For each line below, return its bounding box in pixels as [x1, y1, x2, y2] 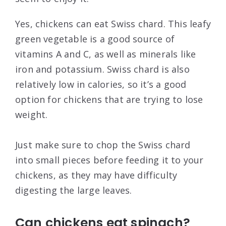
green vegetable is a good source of [15, 33, 175, 45]
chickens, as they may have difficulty [15, 169, 178, 182]
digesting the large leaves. [15, 184, 132, 197]
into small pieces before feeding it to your [15, 154, 204, 166]
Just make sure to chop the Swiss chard [15, 139, 191, 151]
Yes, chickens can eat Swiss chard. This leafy [15, 18, 211, 30]
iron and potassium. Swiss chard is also [15, 63, 190, 76]
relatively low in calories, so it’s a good [15, 78, 187, 91]
